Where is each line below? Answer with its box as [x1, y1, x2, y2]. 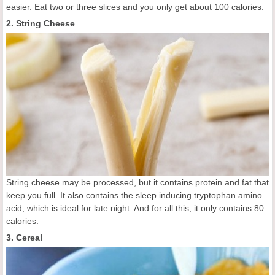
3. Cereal [6, 233, 42, 243]
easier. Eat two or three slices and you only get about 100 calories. [6, 1, 264, 12]
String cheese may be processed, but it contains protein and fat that [6, 177, 269, 188]
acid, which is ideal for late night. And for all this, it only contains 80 [6, 203, 264, 214]
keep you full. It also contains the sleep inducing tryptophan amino [6, 190, 262, 201]
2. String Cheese [6, 18, 75, 28]
